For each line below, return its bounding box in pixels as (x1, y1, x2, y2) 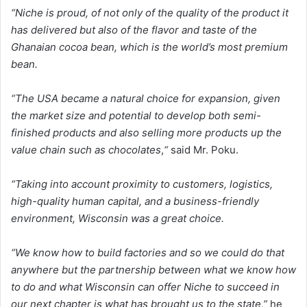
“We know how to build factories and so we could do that (11, 246, 284, 260)
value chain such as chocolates (11, 143, 161, 157)
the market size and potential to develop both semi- (11, 109, 261, 123)
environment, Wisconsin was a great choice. (11, 212, 224, 225)
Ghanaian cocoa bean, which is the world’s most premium (11, 40, 288, 54)
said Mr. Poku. (168, 143, 238, 157)
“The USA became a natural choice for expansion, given (11, 92, 280, 106)
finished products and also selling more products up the (11, 126, 282, 140)
